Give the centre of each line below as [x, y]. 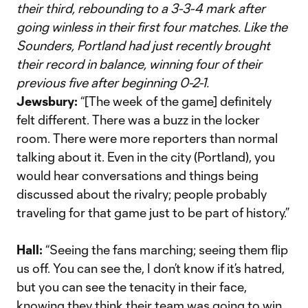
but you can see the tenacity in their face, [132, 287]
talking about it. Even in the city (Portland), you [146, 157]
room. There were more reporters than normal [147, 138]
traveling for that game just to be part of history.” [153, 212]
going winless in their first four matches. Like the [152, 27]
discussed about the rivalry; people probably [142, 194]
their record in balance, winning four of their [139, 64]
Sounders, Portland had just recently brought [143, 45]
